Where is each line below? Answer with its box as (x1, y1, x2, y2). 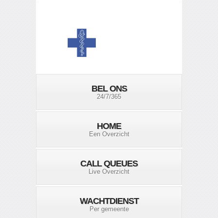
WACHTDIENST (79, 196, 139, 206)
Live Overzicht (89, 168, 129, 175)
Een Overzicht (89, 130, 129, 138)
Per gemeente (89, 205, 129, 213)
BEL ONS (91, 84, 127, 93)
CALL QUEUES (80, 159, 138, 168)
